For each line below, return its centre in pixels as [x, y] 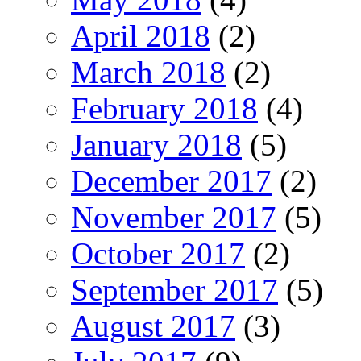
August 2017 [153, 326]
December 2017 [171, 180]
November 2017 [174, 217]
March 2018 [148, 72]
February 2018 [164, 108]
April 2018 [141, 35]
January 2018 [156, 144]
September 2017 [174, 289]
